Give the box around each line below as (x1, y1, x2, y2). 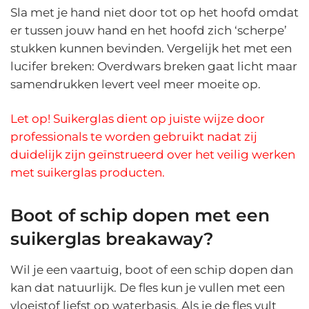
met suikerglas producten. (10, 166, 165, 180)
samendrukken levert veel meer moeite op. (10, 77, 261, 92)
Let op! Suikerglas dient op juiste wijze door (10, 112, 265, 126)
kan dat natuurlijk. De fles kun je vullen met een (10, 280, 285, 295)
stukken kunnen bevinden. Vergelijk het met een (10, 41, 292, 56)
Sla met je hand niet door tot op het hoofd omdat (10, 6, 299, 20)
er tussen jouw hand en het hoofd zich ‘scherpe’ (10, 23, 287, 38)
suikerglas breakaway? (10, 228, 214, 250)
